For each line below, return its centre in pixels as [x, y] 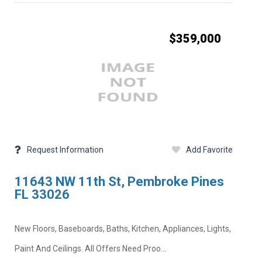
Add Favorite [209, 150]
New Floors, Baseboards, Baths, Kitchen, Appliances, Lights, [123, 228]
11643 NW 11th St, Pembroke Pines [119, 182]
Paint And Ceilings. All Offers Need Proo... [90, 248]
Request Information [65, 150]
